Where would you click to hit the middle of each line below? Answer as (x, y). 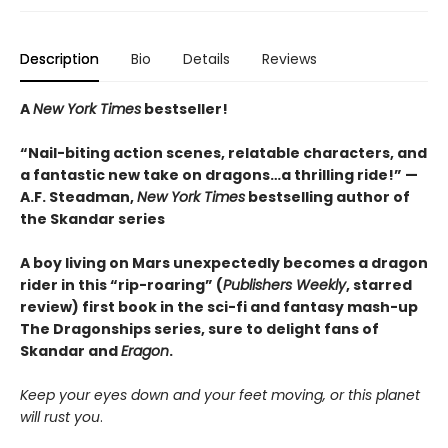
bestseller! (184, 109)
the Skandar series (92, 219)
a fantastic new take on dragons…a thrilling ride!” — (219, 175)
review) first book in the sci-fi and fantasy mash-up (219, 307)
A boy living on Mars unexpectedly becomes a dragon (224, 263)
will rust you (60, 417)
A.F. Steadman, (78, 197)
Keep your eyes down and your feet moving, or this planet (220, 395)
